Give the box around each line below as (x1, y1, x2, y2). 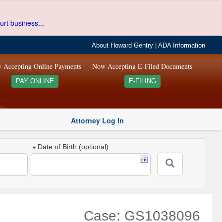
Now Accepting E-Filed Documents (92, 61, 193, 71)
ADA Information (158, 42, 206, 49)
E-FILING (128, 78, 156, 85)
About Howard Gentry (92, 42, 154, 49)
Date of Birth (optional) (38, 143, 109, 151)
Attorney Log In (71, 115, 124, 125)
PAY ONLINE (15, 78, 54, 85)
